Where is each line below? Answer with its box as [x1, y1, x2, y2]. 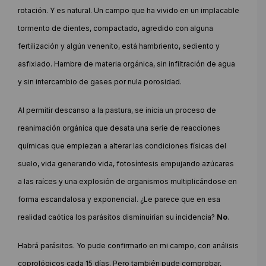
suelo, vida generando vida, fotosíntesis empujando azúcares [18, 159, 234, 168]
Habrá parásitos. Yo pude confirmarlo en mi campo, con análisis [18, 240, 239, 250]
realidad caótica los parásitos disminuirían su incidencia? [18, 212, 217, 221]
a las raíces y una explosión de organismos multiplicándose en [18, 176, 237, 186]
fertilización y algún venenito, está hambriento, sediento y [18, 41, 220, 50]
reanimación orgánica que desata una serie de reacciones [18, 123, 220, 132]
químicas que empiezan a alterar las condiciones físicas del [18, 141, 226, 150]
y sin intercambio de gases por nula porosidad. [18, 77, 182, 86]
